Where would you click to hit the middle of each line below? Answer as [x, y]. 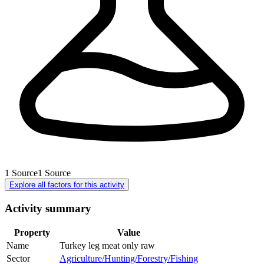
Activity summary [48, 208]
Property [32, 233]
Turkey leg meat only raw [107, 246]
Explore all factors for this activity [67, 184]
